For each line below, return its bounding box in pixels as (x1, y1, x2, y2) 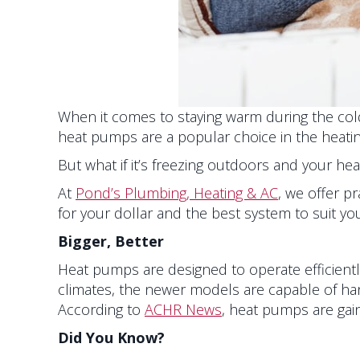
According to (58, 300, 145, 320)
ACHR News (145, 300, 222, 320)
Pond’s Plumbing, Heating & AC (76, 183, 278, 203)
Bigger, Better (58, 231, 164, 252)
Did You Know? (58, 328, 165, 348)
